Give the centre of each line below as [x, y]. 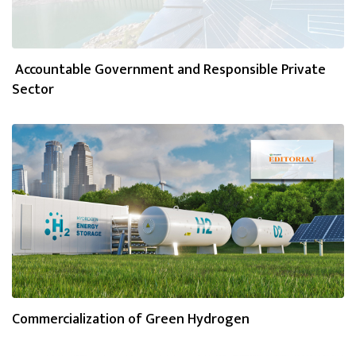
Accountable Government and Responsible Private [169, 70]
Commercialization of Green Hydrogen [131, 320]
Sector [33, 90]
